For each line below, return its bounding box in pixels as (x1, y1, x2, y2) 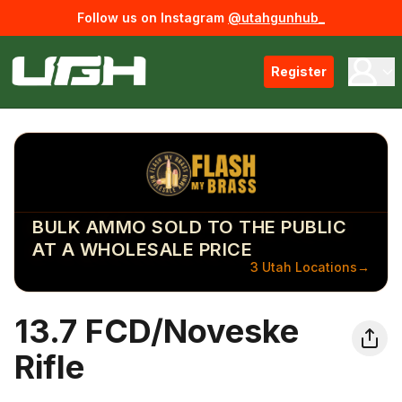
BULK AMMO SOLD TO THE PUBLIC (32, 216, 346, 238)
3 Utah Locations (250, 259, 357, 275)
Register (271, 64, 327, 79)
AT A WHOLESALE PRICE (32, 239, 252, 260)
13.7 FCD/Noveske (14, 311, 299, 351)
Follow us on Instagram (77, 10, 224, 25)
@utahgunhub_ (228, 10, 325, 25)
